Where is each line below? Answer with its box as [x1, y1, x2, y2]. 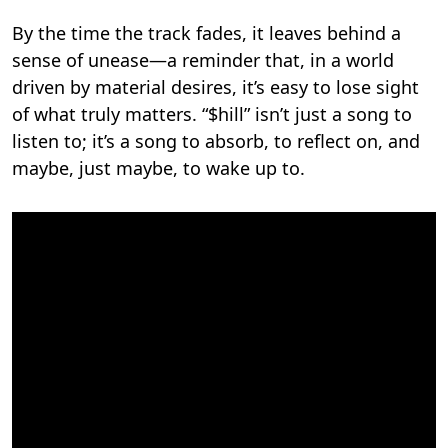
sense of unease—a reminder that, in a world [12, 48, 394, 73]
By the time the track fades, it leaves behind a [12, 21, 401, 46]
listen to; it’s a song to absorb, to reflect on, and [12, 129, 420, 154]
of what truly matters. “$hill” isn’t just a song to [12, 102, 412, 127]
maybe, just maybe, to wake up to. [12, 156, 305, 181]
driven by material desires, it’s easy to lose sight [12, 75, 419, 100]
